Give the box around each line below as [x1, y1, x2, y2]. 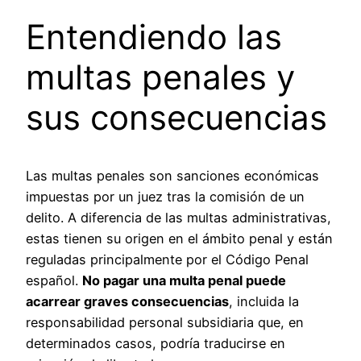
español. [26, 272, 82, 289]
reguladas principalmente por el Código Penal [26, 251, 309, 268]
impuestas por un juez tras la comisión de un [26, 189, 305, 205]
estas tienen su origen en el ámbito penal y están [26, 230, 333, 247]
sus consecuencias [26, 96, 327, 138]
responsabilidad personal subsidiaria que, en [26, 314, 304, 331]
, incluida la [229, 293, 299, 310]
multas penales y [26, 56, 295, 98]
